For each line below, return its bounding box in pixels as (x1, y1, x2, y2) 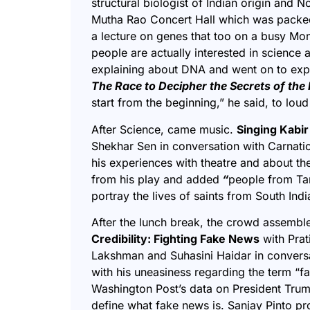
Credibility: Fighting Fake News (91, 232, 259, 246)
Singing (237, 122, 277, 136)
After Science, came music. (91, 122, 237, 136)
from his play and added (91, 172, 219, 186)
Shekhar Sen (91, 138, 156, 153)
